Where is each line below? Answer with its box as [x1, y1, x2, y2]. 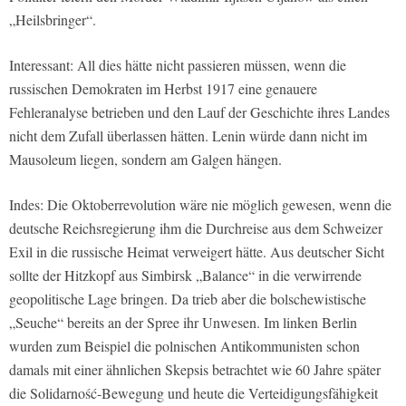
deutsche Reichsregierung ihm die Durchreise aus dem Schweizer [9, 217, 382, 237]
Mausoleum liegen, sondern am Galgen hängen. [9, 149, 282, 169]
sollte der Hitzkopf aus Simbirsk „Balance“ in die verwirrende [9, 265, 362, 285]
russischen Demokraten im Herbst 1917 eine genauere [9, 78, 317, 98]
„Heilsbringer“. [9, 9, 96, 29]
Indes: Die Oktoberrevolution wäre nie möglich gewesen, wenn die [9, 194, 391, 214]
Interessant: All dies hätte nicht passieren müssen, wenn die [9, 54, 346, 74]
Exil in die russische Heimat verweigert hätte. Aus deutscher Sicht [9, 241, 384, 261]
